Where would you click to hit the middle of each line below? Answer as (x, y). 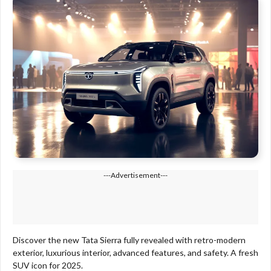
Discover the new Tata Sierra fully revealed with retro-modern (129, 240)
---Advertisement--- (135, 175)
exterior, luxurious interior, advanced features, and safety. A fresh (135, 253)
